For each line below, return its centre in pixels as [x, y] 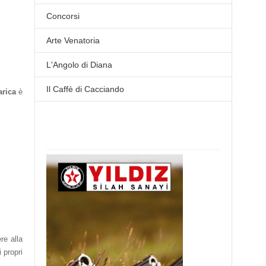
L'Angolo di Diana [80, 65]
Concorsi [63, 16]
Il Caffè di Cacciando [85, 89]
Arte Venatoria [73, 40]
